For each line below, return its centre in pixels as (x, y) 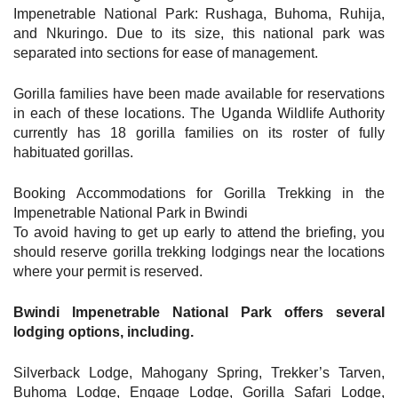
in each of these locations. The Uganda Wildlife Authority (199, 113)
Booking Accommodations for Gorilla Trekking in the (199, 193)
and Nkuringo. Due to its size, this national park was (199, 33)
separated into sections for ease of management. (166, 52)
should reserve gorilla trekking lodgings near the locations (199, 251)
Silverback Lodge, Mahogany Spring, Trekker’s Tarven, (199, 372)
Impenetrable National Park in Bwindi (131, 212)
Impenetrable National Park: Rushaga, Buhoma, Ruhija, (199, 13)
